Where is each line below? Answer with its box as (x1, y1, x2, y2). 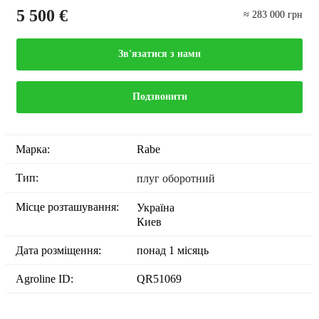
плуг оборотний (137, 172, 215, 184)
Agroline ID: (24, 273, 73, 286)
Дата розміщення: (23, 244, 101, 256)
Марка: (26, 142, 50, 155)
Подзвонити (132, 91, 187, 103)
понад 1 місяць (137, 244, 209, 256)
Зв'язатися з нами (118, 48, 201, 60)
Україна (137, 201, 174, 214)
